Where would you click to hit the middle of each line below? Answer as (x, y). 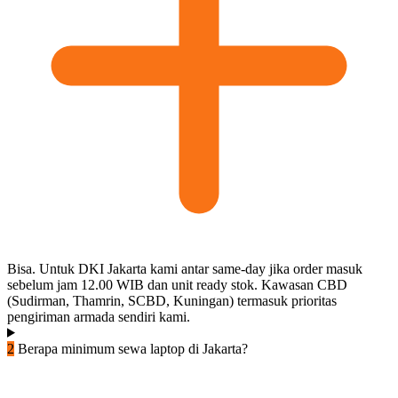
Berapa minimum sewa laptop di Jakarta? (133, 348)
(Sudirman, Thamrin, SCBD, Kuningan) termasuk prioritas (172, 300)
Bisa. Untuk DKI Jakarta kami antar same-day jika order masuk (185, 268)
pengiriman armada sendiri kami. (99, 316)
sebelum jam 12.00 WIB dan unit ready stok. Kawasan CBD (177, 284)
